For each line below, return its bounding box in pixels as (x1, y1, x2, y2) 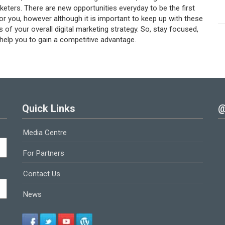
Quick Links (22, 102, 75, 115)
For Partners (23, 148, 64, 158)
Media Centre (23, 128, 67, 137)
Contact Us (23, 169, 60, 178)
